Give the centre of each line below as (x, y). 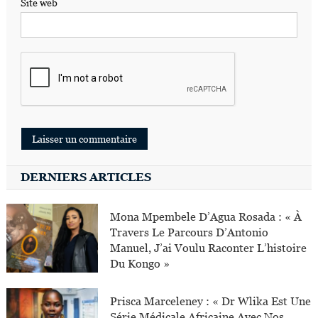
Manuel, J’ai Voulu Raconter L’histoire (209, 248)
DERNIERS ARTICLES (86, 177)
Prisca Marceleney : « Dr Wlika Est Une (211, 301)
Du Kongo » (140, 263)
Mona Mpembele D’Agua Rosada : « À (206, 216)
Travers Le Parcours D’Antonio (190, 232)
